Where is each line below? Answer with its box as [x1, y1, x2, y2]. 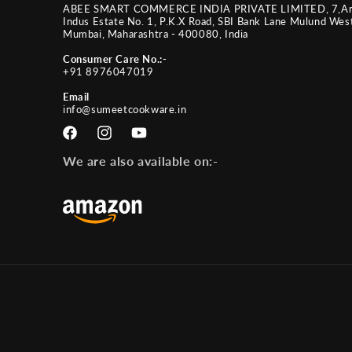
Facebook [60, 134, 111, 148]
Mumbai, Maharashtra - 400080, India [63, 27, 249, 40]
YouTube [130, 134, 174, 148]
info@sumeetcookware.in [63, 103, 187, 115]
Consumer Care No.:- [63, 53, 167, 65]
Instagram [95, 134, 148, 148]
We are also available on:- [63, 153, 218, 168]
